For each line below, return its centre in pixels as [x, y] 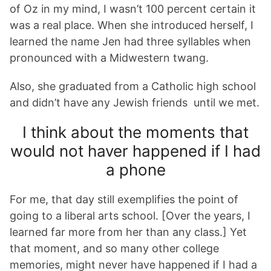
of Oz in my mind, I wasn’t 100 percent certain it [133, 9]
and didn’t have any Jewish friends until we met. [135, 103]
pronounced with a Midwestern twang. [111, 58]
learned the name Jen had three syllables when [130, 41]
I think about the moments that [135, 132]
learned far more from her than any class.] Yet [128, 232]
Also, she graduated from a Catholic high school [133, 86]
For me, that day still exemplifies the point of [124, 199]
